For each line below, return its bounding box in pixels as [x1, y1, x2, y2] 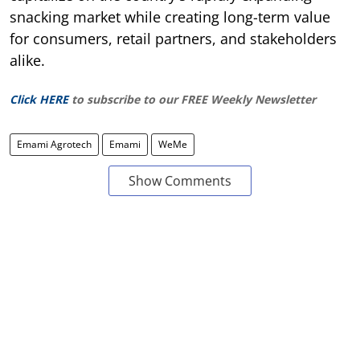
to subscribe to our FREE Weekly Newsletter [72, 92, 316, 108]
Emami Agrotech [17, 137, 92, 152]
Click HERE [10, 92, 68, 108]
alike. [10, 51, 45, 71]
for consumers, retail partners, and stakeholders [10, 29, 337, 49]
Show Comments [129, 172, 231, 190]
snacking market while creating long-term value [10, 7, 330, 27]
